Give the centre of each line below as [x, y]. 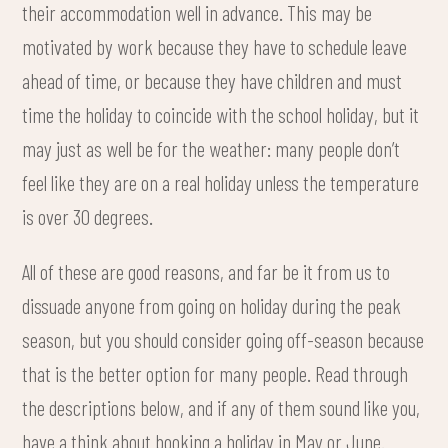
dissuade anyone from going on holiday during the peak [212, 305]
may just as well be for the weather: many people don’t [211, 147]
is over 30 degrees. [88, 215]
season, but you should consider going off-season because [223, 339]
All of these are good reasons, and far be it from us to [206, 271]
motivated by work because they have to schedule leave [215, 45]
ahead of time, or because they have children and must [212, 79]
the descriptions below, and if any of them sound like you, [221, 407]
